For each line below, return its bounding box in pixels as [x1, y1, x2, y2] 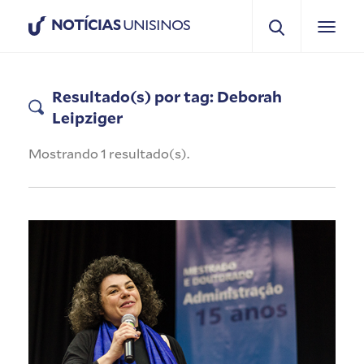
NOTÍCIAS [51, 15, 120, 34]
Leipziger [51, 106, 123, 128]
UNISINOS [120, 15, 190, 34]
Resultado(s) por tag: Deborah [51, 85, 282, 106]
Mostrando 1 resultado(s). [28, 144, 189, 162]
